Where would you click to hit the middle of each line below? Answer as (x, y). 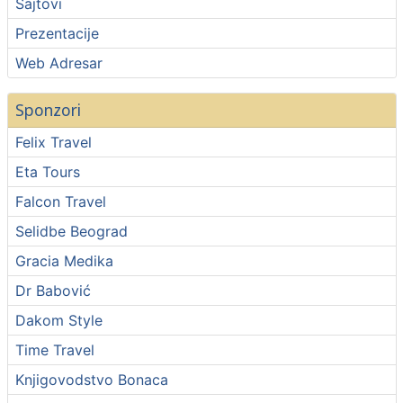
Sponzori (48, 110)
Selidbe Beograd (71, 231)
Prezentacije (57, 33)
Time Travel (54, 350)
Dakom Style (58, 320)
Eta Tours (47, 172)
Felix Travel (53, 142)
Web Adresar (58, 63)
